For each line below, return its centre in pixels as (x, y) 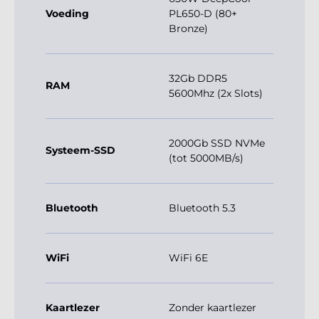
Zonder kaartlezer (213, 308)
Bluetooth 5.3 (202, 208)
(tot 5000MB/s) (206, 158)
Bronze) (188, 29)
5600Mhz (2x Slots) (216, 94)
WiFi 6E (188, 258)
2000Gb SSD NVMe (217, 143)
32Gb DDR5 (198, 79)
